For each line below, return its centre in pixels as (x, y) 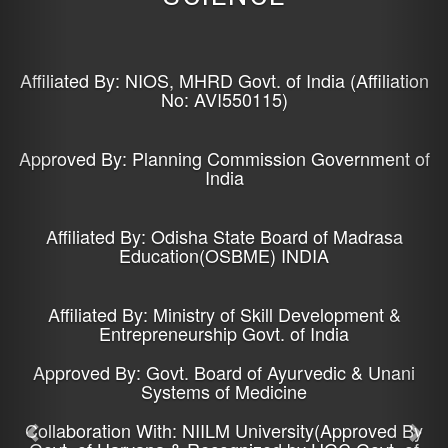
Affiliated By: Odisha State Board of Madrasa (224, 236)
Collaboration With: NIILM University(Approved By (224, 430)
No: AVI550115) (224, 99)
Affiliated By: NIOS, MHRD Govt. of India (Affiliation (224, 80)
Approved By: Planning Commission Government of (224, 158)
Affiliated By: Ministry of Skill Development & (224, 314)
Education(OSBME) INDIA (224, 255)
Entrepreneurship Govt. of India (224, 333)
